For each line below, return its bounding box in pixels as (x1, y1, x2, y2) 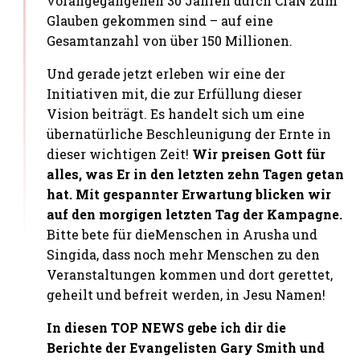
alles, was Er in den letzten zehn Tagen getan (47, 165, 345, 182)
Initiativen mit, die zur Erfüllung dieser (47, 84, 303, 102)
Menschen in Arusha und (155, 225, 318, 243)
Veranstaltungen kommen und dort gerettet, (47, 265, 333, 283)
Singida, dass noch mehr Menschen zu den (47, 245, 321, 263)
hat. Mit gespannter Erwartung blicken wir (47, 185, 332, 202)
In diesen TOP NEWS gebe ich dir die (47, 318, 287, 336)
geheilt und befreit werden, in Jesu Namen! (47, 285, 326, 303)
